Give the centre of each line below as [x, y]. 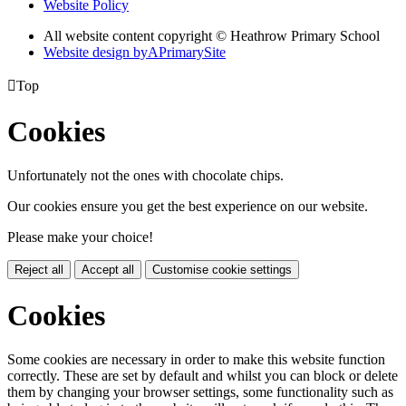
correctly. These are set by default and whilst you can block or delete [203, 375]
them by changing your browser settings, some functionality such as [200, 391]
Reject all [39, 270]
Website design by [96, 53]
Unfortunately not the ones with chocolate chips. [145, 176]
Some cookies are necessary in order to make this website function [196, 359]
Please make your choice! [80, 237]
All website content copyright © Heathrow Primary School [212, 36]
